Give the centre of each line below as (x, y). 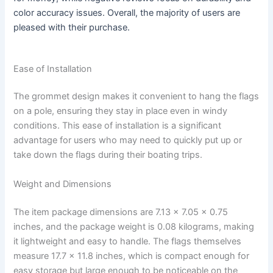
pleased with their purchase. (72, 27)
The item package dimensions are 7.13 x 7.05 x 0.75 (121, 212)
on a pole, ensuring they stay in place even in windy (121, 111)
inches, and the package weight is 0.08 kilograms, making (134, 226)
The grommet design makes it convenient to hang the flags (136, 97)
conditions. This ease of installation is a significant (118, 126)
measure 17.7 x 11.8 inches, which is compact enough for (132, 256)
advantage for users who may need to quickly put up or (128, 140)
